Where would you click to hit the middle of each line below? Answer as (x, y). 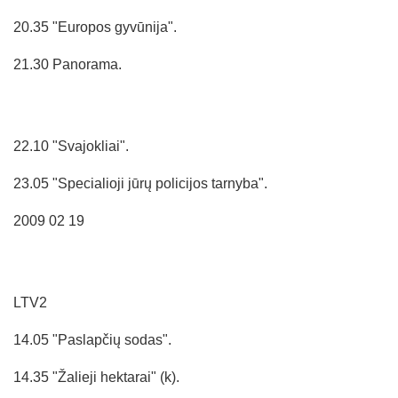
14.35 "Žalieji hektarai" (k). (96, 377)
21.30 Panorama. (68, 64)
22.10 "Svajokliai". (71, 146)
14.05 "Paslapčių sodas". (92, 339)
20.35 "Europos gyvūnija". (95, 27)
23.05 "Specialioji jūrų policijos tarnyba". (140, 183)
